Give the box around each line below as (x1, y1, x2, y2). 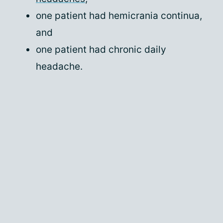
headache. (36, 61, 83, 72)
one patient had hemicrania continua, (36, 10, 202, 21)
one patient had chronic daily (36, 44, 166, 55)
